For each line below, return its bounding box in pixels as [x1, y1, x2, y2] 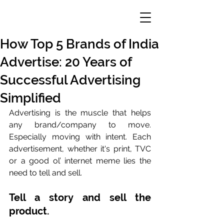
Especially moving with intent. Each [9, 132, 151, 141]
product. [9, 205, 52, 217]
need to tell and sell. [9, 168, 84, 177]
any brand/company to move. [9, 120, 151, 129]
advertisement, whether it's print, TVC [9, 144, 151, 153]
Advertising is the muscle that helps [9, 108, 151, 117]
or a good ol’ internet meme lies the [9, 156, 151, 165]
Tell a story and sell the [9, 191, 151, 203]
